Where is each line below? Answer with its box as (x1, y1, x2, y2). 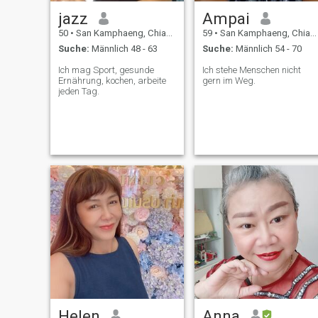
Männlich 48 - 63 (89, 43, 158, 55)
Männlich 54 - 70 (233, 43, 302, 55)
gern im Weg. (202, 75, 256, 87)
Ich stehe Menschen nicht (202, 65, 301, 76)
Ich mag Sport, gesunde (57, 65, 154, 76)
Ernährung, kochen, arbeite (57, 75, 166, 87)
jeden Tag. (57, 86, 99, 97)
